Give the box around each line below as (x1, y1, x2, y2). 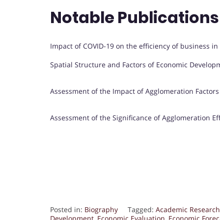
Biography (84, 205, 118, 215)
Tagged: (128, 205, 156, 215)
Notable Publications (50, 6, 219, 28)
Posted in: (50, 205, 84, 215)
